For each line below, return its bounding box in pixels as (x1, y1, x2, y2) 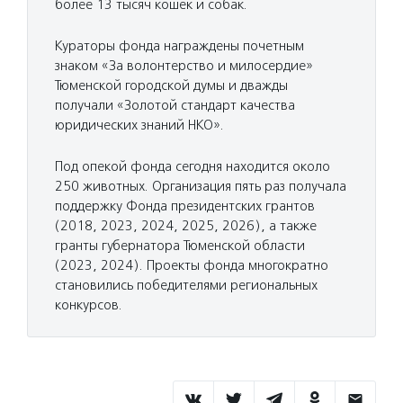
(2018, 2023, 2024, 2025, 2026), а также (55, 218, 317, 234)
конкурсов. (55, 297, 122, 313)
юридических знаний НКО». (55, 117, 224, 133)
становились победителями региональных (55, 277, 318, 293)
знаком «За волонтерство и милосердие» (55, 58, 313, 74)
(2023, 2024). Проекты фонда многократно (55, 257, 328, 273)
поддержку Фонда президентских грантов (55, 198, 315, 214)
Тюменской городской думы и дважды (55, 77, 288, 94)
